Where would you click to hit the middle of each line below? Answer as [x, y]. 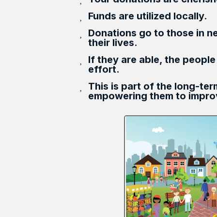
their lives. [113, 43]
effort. [104, 69]
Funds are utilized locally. [148, 16]
